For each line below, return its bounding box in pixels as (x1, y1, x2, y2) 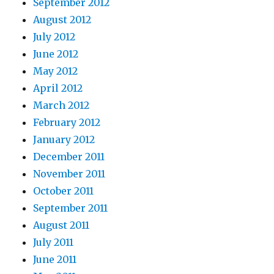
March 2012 (33, 99, 90, 112)
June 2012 (33, 48, 79, 61)
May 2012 (33, 65, 78, 78)
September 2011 (33, 202, 108, 215)
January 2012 (33, 133, 95, 146)
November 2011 (33, 168, 106, 180)
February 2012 (33, 116, 101, 129)
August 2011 (33, 219, 90, 232)
